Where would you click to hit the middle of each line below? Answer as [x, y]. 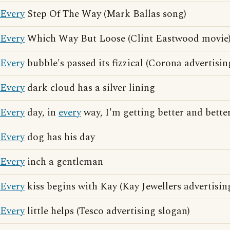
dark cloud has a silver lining [90, 88]
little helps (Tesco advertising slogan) [107, 211]
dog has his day [60, 137]
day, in [42, 113]
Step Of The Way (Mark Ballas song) [106, 14]
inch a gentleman [64, 162]
